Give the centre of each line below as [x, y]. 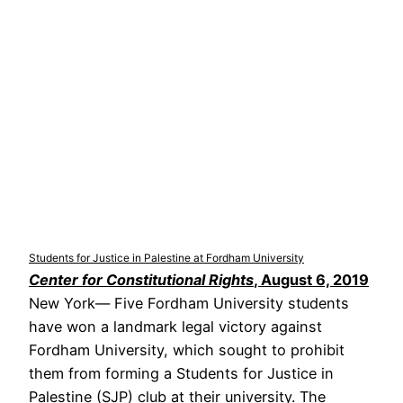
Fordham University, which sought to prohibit [187, 349]
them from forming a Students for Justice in [181, 373]
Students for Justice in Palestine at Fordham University [166, 257]
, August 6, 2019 [311, 279]
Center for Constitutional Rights [141, 279]
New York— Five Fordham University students [189, 303]
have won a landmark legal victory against [175, 326]
